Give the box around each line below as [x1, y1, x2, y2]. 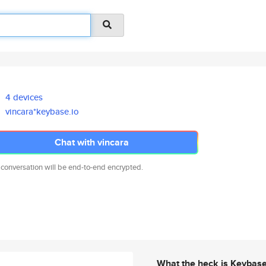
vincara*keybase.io [5, 105, 80, 118]
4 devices [5, 91, 43, 103]
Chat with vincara [54, 135, 129, 149]
